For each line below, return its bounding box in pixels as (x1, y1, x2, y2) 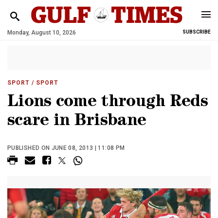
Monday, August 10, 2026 (7, 29, 76, 36)
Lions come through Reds (7, 94, 208, 111)
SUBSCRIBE (182, 29, 211, 35)
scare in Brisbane (7, 113, 146, 130)
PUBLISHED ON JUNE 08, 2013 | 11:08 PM (7, 145, 125, 151)
